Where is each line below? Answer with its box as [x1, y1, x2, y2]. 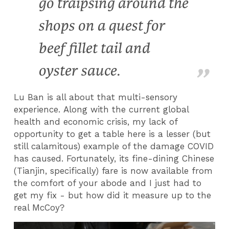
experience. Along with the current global [14, 104, 189, 114]
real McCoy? [14, 202, 65, 213]
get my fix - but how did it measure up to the [14, 190, 212, 200]
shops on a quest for [38, 16, 166, 35]
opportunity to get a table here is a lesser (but [14, 128, 211, 139]
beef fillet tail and [38, 38, 150, 58]
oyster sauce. [38, 61, 121, 80]
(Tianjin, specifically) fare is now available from [14, 165, 213, 176]
